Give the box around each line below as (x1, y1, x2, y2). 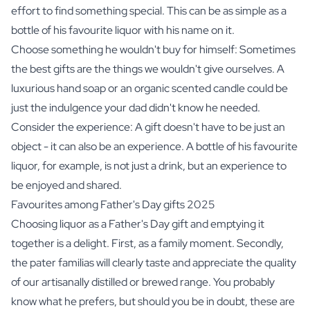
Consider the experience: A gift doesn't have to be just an (11, 119, 285, 134)
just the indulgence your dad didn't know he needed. (11, 100, 260, 115)
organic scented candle (134, 80, 245, 95)
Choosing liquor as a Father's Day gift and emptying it (11, 216, 264, 231)
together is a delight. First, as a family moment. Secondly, (11, 235, 284, 250)
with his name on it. (142, 22, 235, 37)
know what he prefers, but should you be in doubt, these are (11, 293, 295, 309)
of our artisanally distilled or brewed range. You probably (11, 274, 275, 289)
